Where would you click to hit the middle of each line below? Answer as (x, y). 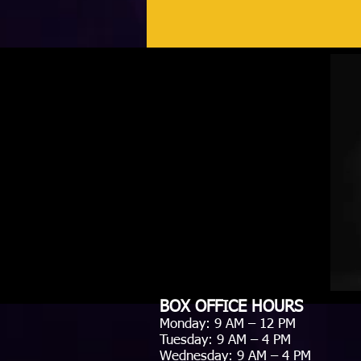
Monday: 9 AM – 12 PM (228, 324)
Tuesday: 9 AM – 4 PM (225, 340)
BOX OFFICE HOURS (231, 307)
